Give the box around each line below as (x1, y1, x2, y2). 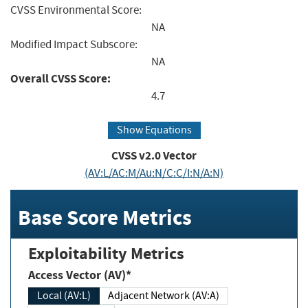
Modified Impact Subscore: (10, 36, 137, 52)
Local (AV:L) (37, 288, 91, 302)
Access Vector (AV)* (28, 266, 131, 283)
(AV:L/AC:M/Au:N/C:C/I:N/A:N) (85, 166, 223, 181)
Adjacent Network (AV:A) (108, 288, 219, 302)
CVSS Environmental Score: (10, 2, 142, 17)
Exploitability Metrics (28, 242, 184, 265)
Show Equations (116, 123, 192, 137)
